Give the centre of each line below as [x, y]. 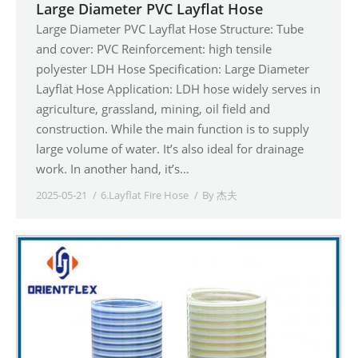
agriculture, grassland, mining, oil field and [153, 108]
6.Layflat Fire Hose [145, 195]
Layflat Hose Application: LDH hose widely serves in [178, 88]
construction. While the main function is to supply [173, 128]
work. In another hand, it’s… [113, 168]
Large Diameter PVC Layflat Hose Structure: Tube [170, 28]
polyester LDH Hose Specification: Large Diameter [173, 68]
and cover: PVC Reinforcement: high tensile [154, 48]
